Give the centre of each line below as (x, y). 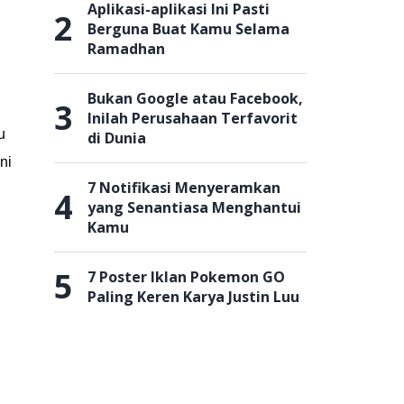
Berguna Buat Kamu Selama (188, 29)
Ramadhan (126, 49)
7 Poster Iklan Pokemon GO (186, 277)
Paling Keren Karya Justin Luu (193, 297)
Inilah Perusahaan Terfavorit (193, 118)
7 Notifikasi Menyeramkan (184, 188)
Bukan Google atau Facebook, (195, 98)
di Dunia (117, 138)
